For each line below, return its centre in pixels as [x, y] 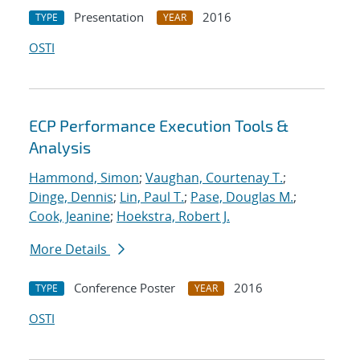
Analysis [60, 147]
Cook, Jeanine [70, 217]
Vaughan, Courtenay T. [214, 178]
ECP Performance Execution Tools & [159, 126]
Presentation [109, 17]
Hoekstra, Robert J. [173, 217]
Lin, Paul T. [152, 197]
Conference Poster [125, 288]
